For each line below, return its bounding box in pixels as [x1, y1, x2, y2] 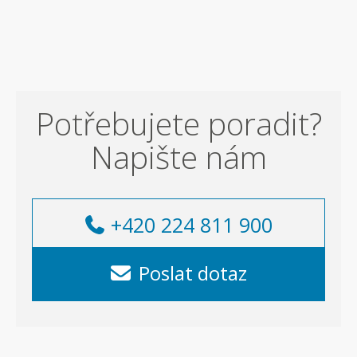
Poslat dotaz [138, 259, 247, 286]
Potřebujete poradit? [35, 101, 322, 144]
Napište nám [90, 135, 267, 178]
